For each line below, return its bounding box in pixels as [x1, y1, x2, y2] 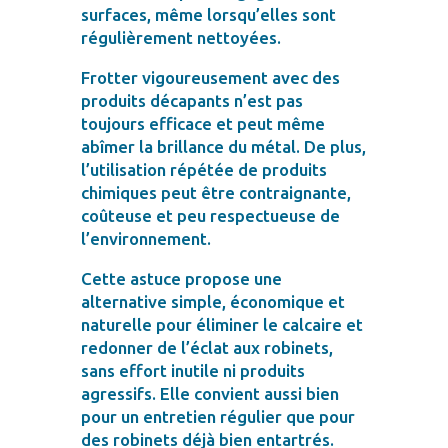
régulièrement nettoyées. [80, 27, 281, 47]
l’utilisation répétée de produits [80, 159, 327, 179]
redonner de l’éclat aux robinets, [80, 337, 333, 357]
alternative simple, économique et [80, 291, 345, 311]
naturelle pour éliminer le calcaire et [80, 314, 363, 334]
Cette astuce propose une [80, 268, 282, 288]
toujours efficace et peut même [80, 113, 325, 133]
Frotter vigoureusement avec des [80, 67, 340, 87]
